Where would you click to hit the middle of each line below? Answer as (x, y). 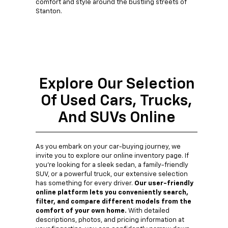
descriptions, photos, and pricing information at (110, 220)
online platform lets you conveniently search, (112, 193)
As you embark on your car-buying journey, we (108, 147)
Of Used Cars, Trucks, (117, 102)
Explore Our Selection (117, 85)
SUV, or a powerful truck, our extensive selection (112, 175)
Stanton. (49, 12)
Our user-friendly (164, 184)
